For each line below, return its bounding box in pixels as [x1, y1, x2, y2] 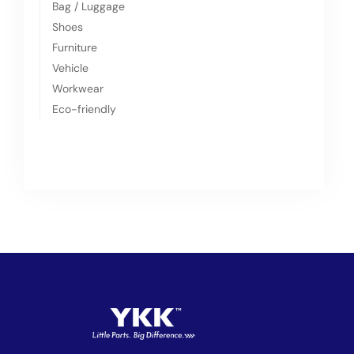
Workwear [52, 81, 104, 96]
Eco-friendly [52, 102, 116, 116]
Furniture [52, 40, 97, 55]
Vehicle [52, 61, 88, 75]
